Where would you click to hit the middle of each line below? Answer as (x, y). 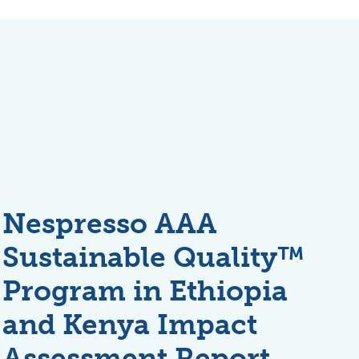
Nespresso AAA (110, 223)
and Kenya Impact (130, 324)
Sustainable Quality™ (154, 257)
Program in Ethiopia (145, 290)
